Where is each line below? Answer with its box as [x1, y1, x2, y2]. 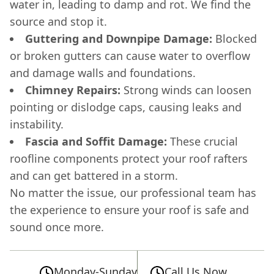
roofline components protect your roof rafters [10, 150, 248, 166]
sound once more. [10, 219, 104, 234]
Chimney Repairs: [25, 82, 120, 97]
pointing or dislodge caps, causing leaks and [10, 99, 242, 114]
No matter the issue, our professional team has [10, 185, 256, 200]
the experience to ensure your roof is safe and [10, 202, 249, 217]
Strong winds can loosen [120, 82, 251, 97]
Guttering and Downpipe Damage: [25, 31, 212, 46]
